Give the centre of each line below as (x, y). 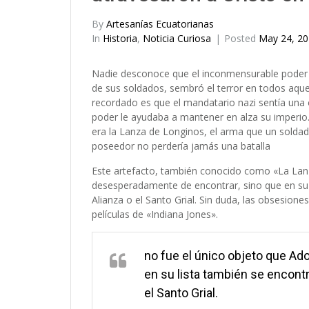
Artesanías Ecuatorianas (160, 24)
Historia (120, 39)
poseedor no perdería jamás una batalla (181, 146)
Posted (241, 39)
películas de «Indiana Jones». (155, 215)
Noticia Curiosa (177, 39)
